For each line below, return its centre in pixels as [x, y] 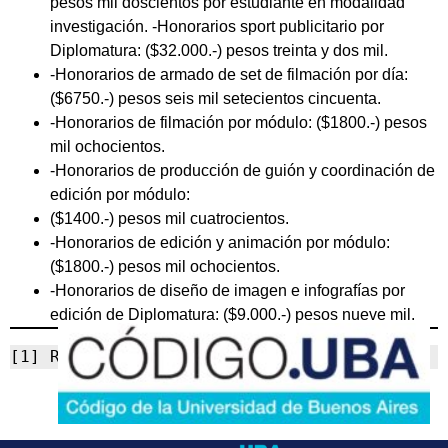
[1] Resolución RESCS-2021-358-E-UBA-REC [205, 356]
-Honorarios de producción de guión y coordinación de [242, 170]
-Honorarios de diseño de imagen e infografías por [227, 290]
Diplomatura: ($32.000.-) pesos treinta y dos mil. [219, 50]
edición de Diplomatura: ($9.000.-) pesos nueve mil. [232, 314]
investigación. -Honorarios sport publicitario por [217, 26]
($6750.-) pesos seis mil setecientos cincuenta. [215, 98]
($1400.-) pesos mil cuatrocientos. [169, 218]
